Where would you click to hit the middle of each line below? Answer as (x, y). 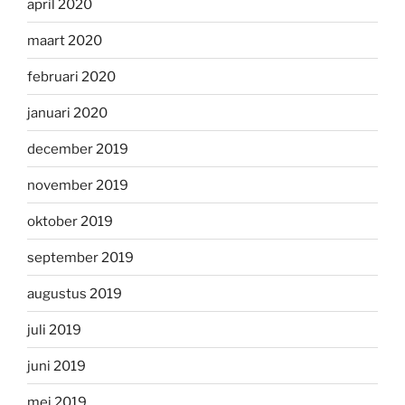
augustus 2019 (75, 293)
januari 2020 (67, 113)
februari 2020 (71, 76)
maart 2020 (65, 40)
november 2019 (78, 185)
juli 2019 (54, 330)
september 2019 (80, 257)
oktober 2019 (70, 221)
